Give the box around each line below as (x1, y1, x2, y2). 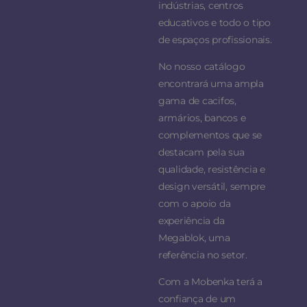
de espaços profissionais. (158, 34, 272, 47)
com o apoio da (158, 197, 231, 210)
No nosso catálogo (158, 60, 245, 73)
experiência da (158, 214, 225, 228)
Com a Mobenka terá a (158, 275, 262, 288)
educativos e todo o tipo (158, 16, 271, 29)
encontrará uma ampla (158, 77, 264, 90)
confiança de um (158, 293, 236, 306)
